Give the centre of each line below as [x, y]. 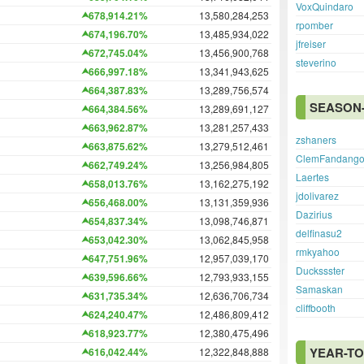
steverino [316, 62]
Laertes [312, 177]
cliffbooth [316, 308]
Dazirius [314, 214]
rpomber [314, 25]
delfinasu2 [319, 233]
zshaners [316, 139]
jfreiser [311, 43]
